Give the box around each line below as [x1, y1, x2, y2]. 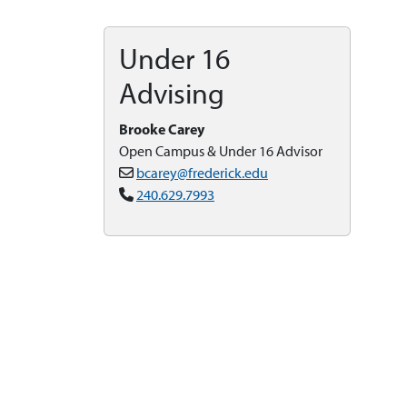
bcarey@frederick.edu [136, 164, 268, 182]
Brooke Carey [119, 120, 204, 138]
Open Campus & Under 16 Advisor [119, 143, 323, 160]
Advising [119, 76, 224, 111]
